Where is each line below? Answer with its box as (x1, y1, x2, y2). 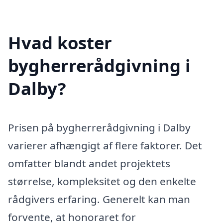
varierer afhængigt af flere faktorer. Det (8, 138, 202, 153)
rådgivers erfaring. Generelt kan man (8, 192, 190, 207)
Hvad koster (8, 31, 112, 55)
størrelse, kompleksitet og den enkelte (8, 174, 196, 189)
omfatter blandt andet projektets (8, 156, 170, 171)
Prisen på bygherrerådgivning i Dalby (8, 120, 191, 135)
